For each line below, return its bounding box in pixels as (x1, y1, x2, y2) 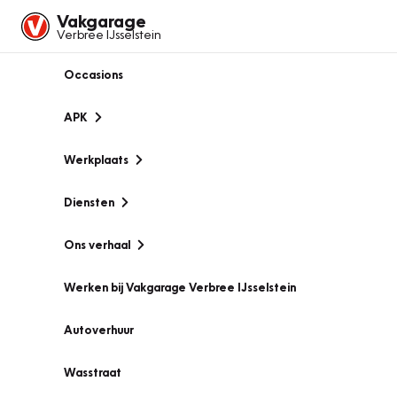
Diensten (64, 195, 114, 209)
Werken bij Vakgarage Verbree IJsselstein (64, 280, 296, 294)
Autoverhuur (64, 323, 134, 337)
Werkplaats (64, 152, 128, 167)
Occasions (64, 67, 123, 82)
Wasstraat (64, 365, 121, 379)
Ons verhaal (64, 237, 130, 252)
